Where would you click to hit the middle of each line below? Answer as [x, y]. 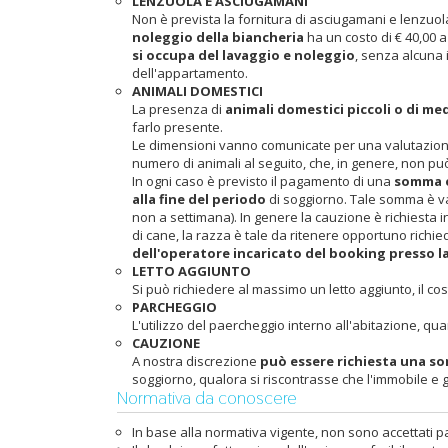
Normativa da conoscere [207, 397]
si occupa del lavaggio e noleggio [243, 55]
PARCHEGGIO [174, 307]
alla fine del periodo [199, 199]
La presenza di [178, 109]
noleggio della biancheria [218, 37]
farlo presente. [177, 127]
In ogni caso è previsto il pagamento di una [263, 181]
